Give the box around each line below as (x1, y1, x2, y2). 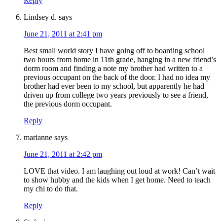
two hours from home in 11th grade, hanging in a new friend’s (24, 55, 216, 64)
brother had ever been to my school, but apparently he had (24, 82, 204, 91)
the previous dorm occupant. (24, 100, 112, 109)
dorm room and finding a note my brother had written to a (24, 64, 203, 73)
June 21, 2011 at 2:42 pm (24, 150, 102, 159)
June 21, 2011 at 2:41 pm (24, 30, 102, 38)
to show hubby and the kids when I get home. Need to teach (24, 176, 211, 184)
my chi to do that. (24, 184, 78, 193)
